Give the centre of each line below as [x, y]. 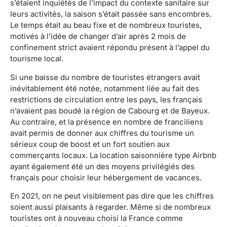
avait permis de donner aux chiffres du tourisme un [102, 133]
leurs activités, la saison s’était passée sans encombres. [111, 14]
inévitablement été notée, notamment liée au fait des [105, 88]
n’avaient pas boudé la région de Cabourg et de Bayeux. [110, 110]
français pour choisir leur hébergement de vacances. [106, 177]
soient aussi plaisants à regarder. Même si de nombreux [110, 207]
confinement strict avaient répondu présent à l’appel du [110, 48]
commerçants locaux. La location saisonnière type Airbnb [113, 155]
